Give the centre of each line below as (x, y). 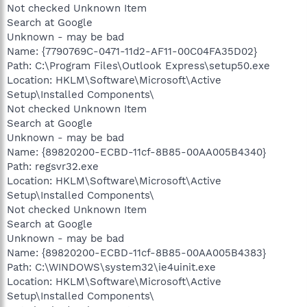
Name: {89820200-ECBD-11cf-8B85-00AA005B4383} (136, 253)
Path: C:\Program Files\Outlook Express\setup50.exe (138, 65)
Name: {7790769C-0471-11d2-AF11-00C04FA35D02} (132, 51)
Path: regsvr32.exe (53, 166)
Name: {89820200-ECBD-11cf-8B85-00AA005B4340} (136, 152)
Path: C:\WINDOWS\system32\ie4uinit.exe (111, 267)
